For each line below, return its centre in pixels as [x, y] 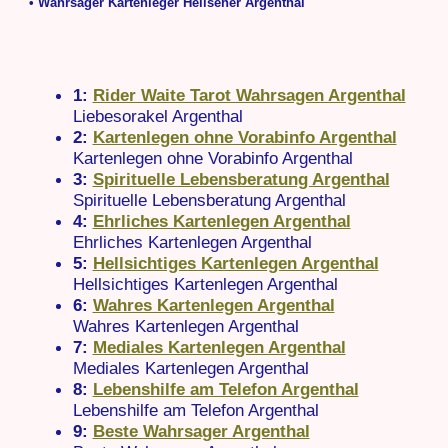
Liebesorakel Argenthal [157, 115]
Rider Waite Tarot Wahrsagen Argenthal [249, 94]
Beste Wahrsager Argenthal [201, 430]
